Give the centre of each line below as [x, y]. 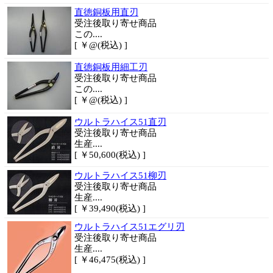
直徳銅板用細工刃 [111, 67]
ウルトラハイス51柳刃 [120, 175]
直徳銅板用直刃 [106, 12]
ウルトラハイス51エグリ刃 [129, 227]
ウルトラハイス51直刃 [120, 122]
